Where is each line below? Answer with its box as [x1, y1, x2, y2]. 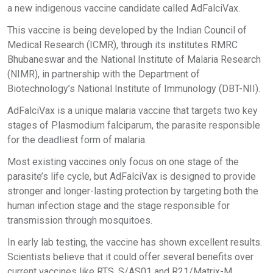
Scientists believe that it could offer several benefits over [7, 251, 253, 263]
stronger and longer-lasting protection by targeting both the [7, 185, 258, 197]
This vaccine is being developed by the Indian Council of [7, 24, 247, 37]
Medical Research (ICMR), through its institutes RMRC [7, 39, 238, 51]
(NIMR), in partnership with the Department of [7, 68, 200, 80]
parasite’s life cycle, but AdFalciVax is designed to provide [7, 171, 256, 183]
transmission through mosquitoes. [7, 214, 152, 227]
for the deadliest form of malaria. [7, 134, 147, 146]
